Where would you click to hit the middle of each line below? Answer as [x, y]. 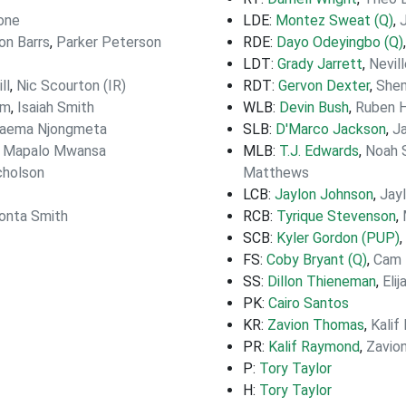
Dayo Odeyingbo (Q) [340, 42]
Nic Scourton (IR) [71, 86]
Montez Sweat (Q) [334, 20]
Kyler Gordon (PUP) [338, 238]
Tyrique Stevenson [336, 216]
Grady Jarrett [320, 64]
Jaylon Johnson [324, 194]
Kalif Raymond [314, 347]
